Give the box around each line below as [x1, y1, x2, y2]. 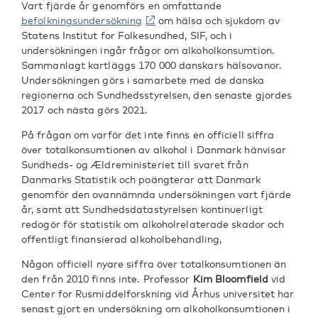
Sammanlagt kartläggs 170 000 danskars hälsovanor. [21, 59, 282, 71]
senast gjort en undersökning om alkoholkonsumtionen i [21, 302, 291, 314]
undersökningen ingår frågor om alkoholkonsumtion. [21, 44, 275, 56]
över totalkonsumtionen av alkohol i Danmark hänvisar [21, 143, 287, 155]
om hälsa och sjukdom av [155, 14, 280, 26]
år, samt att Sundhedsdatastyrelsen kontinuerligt [21, 203, 263, 215]
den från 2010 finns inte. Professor [21, 273, 193, 285]
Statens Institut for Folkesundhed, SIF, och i [21, 29, 233, 41]
